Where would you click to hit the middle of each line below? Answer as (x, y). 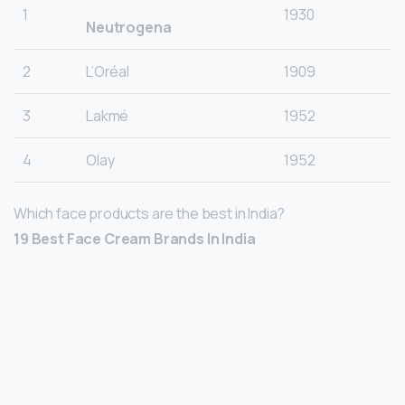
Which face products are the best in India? (150, 213)
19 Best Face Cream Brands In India (135, 238)
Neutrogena (129, 27)
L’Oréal (108, 71)
